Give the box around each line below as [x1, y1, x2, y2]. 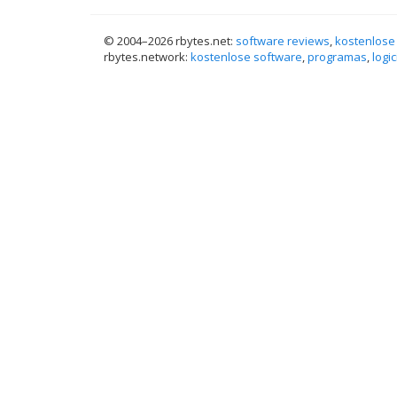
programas [307, 49, 367, 65]
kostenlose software [191, 49, 302, 65]
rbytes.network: [104, 49, 191, 65]
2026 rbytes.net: [148, 33, 236, 49]
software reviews [236, 33, 330, 49]
